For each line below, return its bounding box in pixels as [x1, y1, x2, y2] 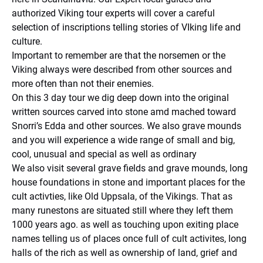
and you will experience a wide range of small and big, [12, 134, 235, 146]
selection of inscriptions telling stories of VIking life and [12, 22, 241, 33]
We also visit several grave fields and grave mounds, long [12, 163, 248, 174]
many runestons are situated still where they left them [12, 205, 233, 216]
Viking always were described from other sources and [12, 64, 232, 75]
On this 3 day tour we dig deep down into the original [12, 92, 229, 103]
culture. [12, 36, 42, 47]
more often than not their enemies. [12, 78, 154, 89]
